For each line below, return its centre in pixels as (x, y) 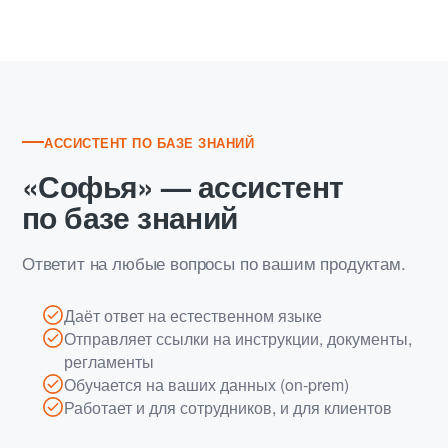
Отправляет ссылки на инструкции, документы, (238, 338)
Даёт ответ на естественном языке (193, 315)
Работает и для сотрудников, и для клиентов (228, 407)
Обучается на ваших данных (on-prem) (206, 384)
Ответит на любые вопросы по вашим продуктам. (214, 262)
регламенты (109, 361)
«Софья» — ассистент (183, 185)
